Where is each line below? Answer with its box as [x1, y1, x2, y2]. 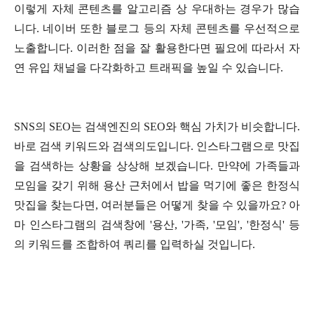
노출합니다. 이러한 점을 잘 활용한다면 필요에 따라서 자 [14, 42, 300, 55]
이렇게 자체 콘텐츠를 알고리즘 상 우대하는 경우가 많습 [14, 3, 300, 15]
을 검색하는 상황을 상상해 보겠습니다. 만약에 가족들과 [14, 160, 300, 172]
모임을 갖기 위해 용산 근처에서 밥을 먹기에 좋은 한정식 [14, 179, 300, 192]
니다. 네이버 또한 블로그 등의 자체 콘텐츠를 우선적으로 [14, 22, 300, 35]
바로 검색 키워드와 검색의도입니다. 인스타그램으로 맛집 [14, 140, 300, 153]
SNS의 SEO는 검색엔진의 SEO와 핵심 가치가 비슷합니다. [14, 121, 300, 133]
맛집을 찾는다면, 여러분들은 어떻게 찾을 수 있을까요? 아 [14, 199, 300, 212]
